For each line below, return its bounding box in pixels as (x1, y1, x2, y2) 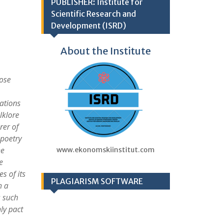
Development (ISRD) (51, 21, 126, 30)
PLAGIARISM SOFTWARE (51, 176, 143, 186)
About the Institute (60, 45, 151, 57)
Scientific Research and (51, 9, 136, 19)
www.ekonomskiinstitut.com (56, 145, 155, 154)
